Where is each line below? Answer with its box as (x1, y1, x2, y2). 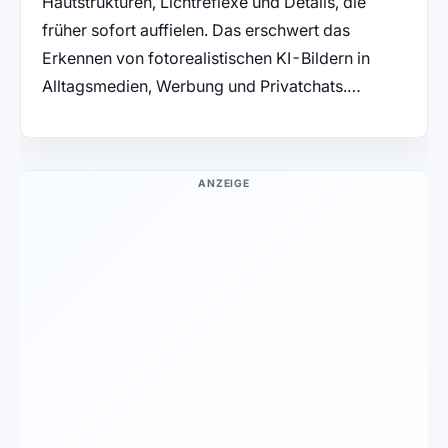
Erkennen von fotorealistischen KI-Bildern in (41, 48, 370, 69)
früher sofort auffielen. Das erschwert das (41, 20, 350, 41)
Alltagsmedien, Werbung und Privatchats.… (41, 76, 361, 97)
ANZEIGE (198, 177, 250, 190)
